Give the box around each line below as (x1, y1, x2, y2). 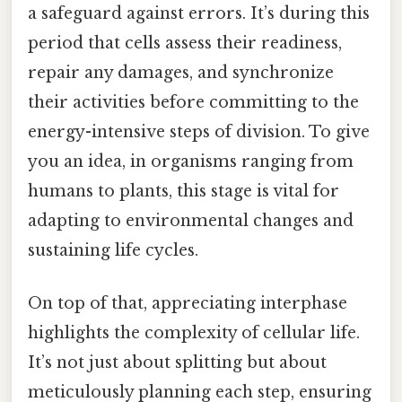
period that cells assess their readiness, (28, 32, 342, 53)
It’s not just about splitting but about (28, 352, 327, 372)
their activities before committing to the (28, 92, 359, 112)
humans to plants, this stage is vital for (28, 180, 339, 201)
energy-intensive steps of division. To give (28, 121, 370, 142)
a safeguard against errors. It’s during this (28, 3, 370, 23)
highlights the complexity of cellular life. (28, 322, 360, 343)
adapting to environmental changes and (28, 210, 354, 231)
